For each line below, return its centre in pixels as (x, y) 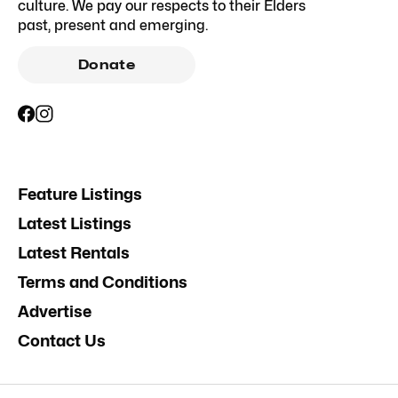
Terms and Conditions (103, 282)
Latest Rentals (74, 252)
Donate (107, 64)
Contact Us (62, 340)
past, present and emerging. (113, 25)
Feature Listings (80, 194)
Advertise (55, 311)
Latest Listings (75, 223)
